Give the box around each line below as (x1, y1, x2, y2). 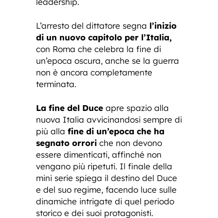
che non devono (97, 137, 162, 148)
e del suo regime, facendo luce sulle (36, 184, 177, 195)
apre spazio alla (103, 102, 169, 113)
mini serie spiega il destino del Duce (36, 172, 177, 183)
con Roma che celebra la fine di (36, 43, 161, 54)
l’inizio (147, 20, 177, 31)
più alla (36, 126, 68, 136)
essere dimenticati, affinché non (36, 149, 162, 160)
